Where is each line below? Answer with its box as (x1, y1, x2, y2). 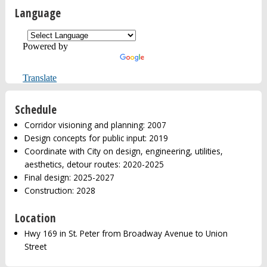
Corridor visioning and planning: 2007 (24, 119, 166, 131)
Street (24, 241, 46, 253)
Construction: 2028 (24, 185, 95, 197)
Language (14, 5, 61, 21)
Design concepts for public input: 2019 (24, 132, 168, 144)
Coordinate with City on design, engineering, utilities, (24, 145, 223, 157)
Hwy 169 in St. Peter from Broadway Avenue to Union (24, 228, 228, 240)
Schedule (14, 101, 57, 118)
